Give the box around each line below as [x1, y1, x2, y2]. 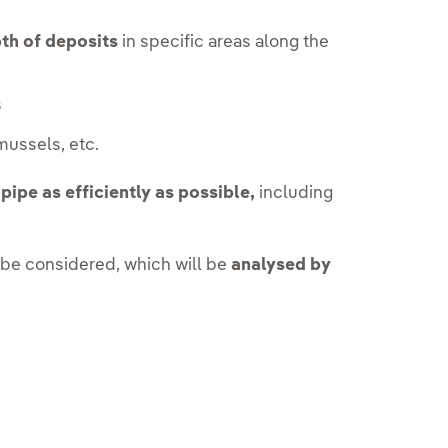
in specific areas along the [118, 34, 330, 52]
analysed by [231, 257, 332, 275]
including [255, 185, 334, 203]
